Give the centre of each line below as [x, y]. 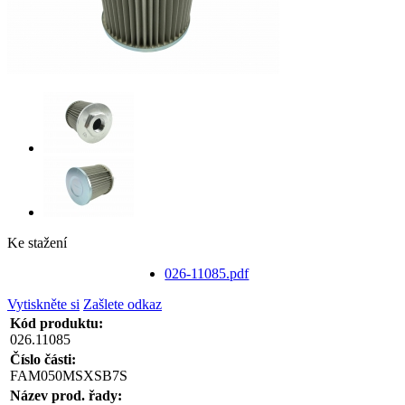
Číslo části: [43, 359]
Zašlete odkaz [122, 304]
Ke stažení [37, 242]
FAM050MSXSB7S [69, 375]
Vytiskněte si [43, 304]
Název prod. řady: [66, 395]
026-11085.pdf [207, 273]
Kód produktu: [57, 323]
